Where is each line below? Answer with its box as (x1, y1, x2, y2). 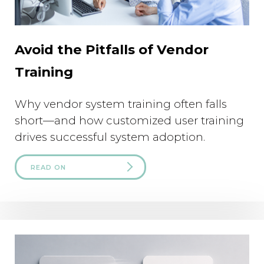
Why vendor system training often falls (15, 97, 227, 111)
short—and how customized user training (15, 113, 244, 127)
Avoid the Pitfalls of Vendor (15, 41, 209, 58)
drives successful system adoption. (15, 130, 205, 144)
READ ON (31, 163, 66, 171)
